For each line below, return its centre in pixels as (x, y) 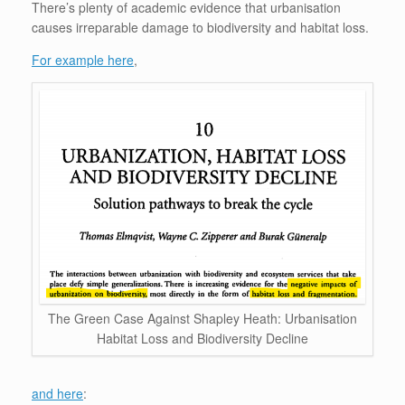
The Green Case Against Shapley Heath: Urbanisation (202, 319)
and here (57, 394)
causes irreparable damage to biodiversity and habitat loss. (200, 27)
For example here (83, 59)
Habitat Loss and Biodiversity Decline (202, 339)
